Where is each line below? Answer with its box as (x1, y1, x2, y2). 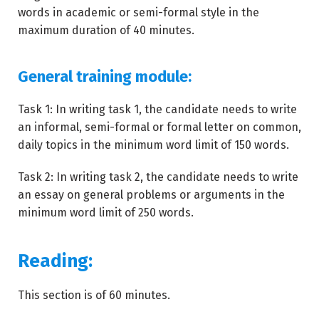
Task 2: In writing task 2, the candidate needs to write (18, 170, 298, 184)
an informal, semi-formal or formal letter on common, (18, 120, 301, 134)
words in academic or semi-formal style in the (18, 6, 259, 19)
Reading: (18, 250, 93, 272)
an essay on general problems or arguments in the (18, 188, 285, 202)
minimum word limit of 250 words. (18, 206, 194, 219)
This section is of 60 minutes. (18, 288, 170, 302)
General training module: (18, 67, 192, 86)
